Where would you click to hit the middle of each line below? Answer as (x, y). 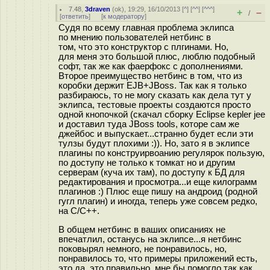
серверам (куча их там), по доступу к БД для (152, 172)
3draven (98, 9)
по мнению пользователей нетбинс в (135, 37)
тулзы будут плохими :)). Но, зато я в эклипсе (154, 143)
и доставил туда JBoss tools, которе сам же (149, 124)
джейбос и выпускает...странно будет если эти (156, 134)
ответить (75, 16)
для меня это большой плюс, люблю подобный (157, 57)
